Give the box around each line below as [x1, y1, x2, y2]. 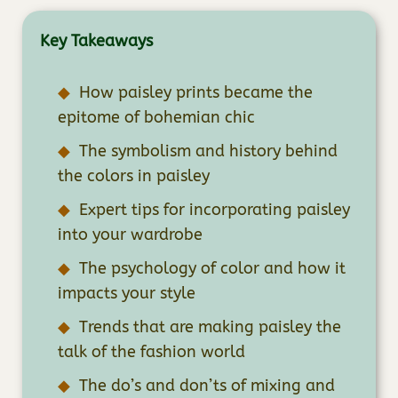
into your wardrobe [58, 224, 203, 244]
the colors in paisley [58, 165, 210, 186]
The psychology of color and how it [79, 258, 346, 278]
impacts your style [58, 283, 195, 303]
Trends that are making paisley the [79, 316, 341, 337]
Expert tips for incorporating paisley [79, 199, 350, 219]
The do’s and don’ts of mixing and [79, 375, 335, 395]
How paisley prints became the [79, 82, 313, 102]
